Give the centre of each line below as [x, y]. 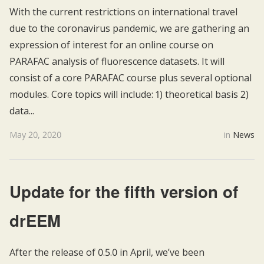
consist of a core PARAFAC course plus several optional [131, 77]
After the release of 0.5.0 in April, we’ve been [107, 252]
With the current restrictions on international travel [123, 11]
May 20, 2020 [35, 135]
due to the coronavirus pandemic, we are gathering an [129, 28]
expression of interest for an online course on [111, 44]
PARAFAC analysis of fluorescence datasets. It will [117, 61]
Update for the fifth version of [124, 191]
